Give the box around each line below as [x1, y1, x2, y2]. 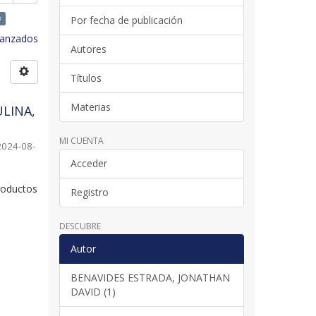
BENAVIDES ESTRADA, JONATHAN [70, 270, 230, 284]
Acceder [70, 156, 107, 170]
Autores [70, 42, 107, 56]
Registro [70, 185, 109, 199]
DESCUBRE [59, 219, 101, 232]
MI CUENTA [59, 134, 104, 147]
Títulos [70, 71, 102, 85]
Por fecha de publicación [70, 13, 183, 27]
